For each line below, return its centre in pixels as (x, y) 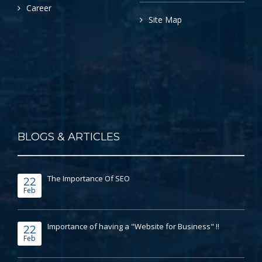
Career (39, 8)
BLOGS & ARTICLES (69, 137)
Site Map (165, 20)
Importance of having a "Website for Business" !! (133, 227)
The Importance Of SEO (89, 179)
